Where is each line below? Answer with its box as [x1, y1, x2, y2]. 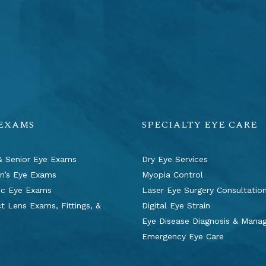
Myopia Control [142, 170, 203, 179]
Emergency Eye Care [142, 232, 224, 241]
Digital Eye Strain [142, 201, 210, 210]
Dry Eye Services [142, 154, 208, 164]
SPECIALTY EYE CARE [142, 118, 258, 132]
